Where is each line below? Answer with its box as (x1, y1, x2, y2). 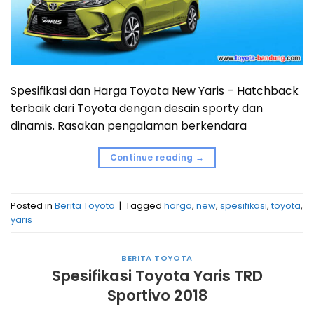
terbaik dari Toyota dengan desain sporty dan (11, 100, 263, 117)
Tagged (125, 199, 164, 212)
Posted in (11, 199, 55, 212)
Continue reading (109, 151, 196, 164)
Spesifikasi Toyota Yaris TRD (51, 264, 263, 287)
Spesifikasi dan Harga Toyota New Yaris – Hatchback (11, 83, 299, 100)
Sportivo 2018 (107, 284, 207, 306)
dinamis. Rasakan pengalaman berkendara (11, 118, 247, 135)
